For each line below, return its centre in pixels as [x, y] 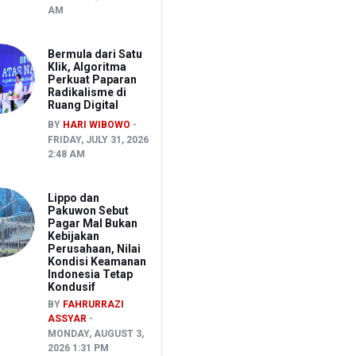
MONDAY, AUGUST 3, [95, 333]
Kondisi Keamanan [97, 261]
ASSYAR [67, 318]
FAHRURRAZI [93, 304]
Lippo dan [73, 197]
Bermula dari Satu [95, 54]
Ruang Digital [83, 104]
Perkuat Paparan [92, 79]
